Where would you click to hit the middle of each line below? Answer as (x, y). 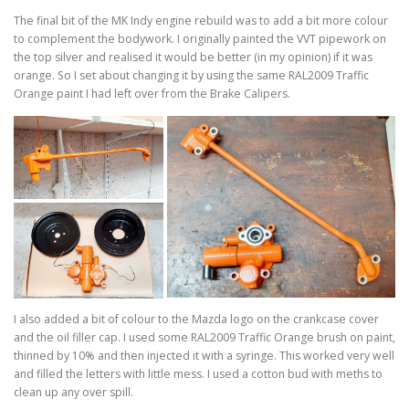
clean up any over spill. (73, 392)
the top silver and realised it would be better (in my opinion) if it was (193, 58)
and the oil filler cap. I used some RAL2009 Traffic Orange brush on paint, (204, 337)
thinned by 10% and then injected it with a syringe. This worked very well (204, 355)
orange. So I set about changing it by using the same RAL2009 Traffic (191, 76)
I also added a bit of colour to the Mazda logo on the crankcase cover (196, 319)
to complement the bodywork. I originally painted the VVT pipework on (200, 39)
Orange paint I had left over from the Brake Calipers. (152, 94)
